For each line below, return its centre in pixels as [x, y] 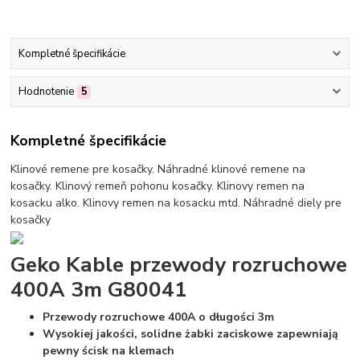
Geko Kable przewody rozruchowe [179, 264]
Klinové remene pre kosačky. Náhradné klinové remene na [158, 169]
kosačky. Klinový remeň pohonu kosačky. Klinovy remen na [158, 186]
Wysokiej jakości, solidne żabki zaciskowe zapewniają [191, 334]
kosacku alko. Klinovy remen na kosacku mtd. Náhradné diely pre [176, 202]
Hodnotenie [46, 92]
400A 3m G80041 [99, 289]
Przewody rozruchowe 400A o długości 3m [159, 317]
